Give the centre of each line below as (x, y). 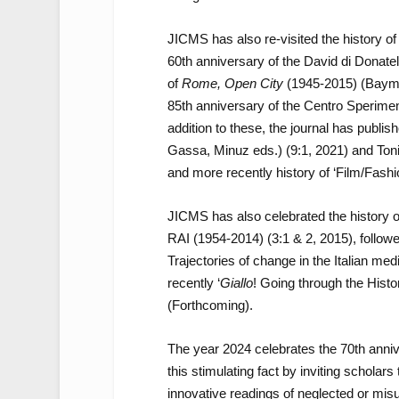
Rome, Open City (234, 83)
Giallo (236, 282)
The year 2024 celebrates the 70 (261, 348)
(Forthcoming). (210, 305)
